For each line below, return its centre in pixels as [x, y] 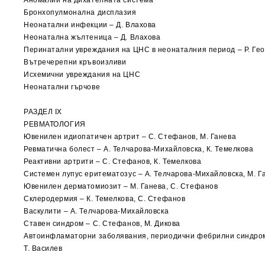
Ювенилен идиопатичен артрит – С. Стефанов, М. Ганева [130, 137]
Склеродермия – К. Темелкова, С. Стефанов [105, 199]
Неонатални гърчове [62, 87]
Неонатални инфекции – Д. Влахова [90, 25]
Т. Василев [43, 248]
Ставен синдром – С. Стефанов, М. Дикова [102, 224]
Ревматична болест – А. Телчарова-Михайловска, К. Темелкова [139, 149]
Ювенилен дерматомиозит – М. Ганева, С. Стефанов [121, 186]
